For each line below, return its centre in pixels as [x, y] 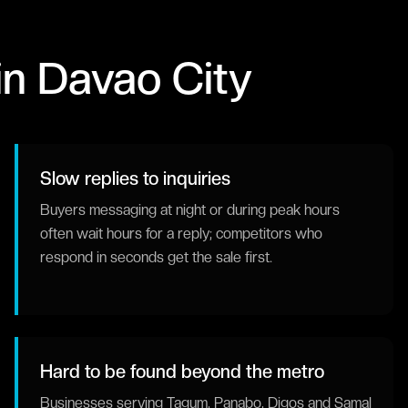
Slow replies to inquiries [135, 178]
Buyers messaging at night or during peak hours [190, 210]
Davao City [145, 78]
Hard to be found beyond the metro [182, 372]
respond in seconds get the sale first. [156, 257]
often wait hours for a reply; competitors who [181, 234]
